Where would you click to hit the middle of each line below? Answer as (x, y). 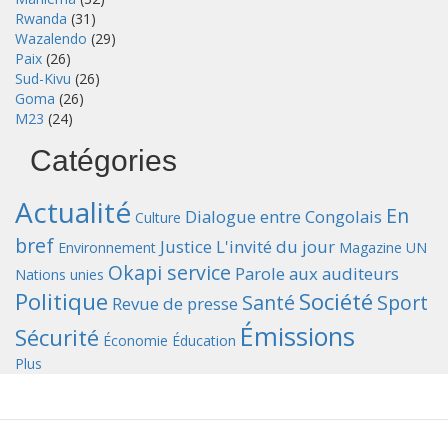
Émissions (297, 336)
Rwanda (41, 18)
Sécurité (57, 337)
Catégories (103, 160)
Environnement (107, 247)
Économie (135, 340)
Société (336, 301)
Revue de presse (175, 303)
